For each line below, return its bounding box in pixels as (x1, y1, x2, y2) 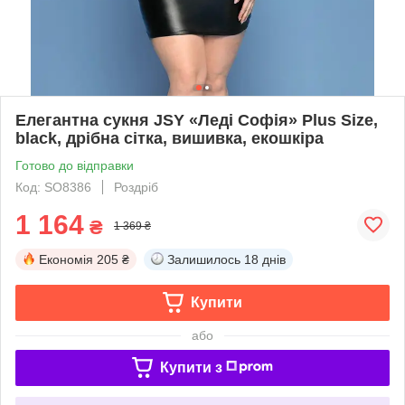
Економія (39, 251, 93, 267)
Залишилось (167, 251, 240, 267)
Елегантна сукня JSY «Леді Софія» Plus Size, (15, 110, 378, 129)
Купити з (159, 359, 222, 375)
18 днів (244, 251, 286, 267)
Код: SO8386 (15, 179, 91, 194)
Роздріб (114, 179, 158, 194)
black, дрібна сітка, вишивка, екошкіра (15, 128, 324, 147)
